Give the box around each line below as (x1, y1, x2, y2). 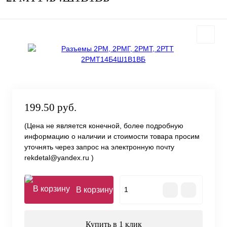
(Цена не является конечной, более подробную (24, 122, 183, 130)
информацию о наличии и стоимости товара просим (24, 132, 200, 141)
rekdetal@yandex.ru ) (24, 154, 94, 162)
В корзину (76, 185, 113, 195)
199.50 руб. (24, 101, 77, 114)
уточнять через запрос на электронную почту (24, 143, 174, 152)
